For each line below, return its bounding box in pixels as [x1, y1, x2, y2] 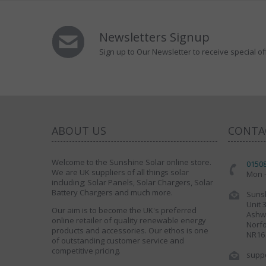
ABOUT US [52, 123, 106, 138]
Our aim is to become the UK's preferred [52, 204, 197, 216]
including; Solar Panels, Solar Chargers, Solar [52, 176, 213, 188]
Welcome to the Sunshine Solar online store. [52, 156, 211, 167]
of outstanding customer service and [52, 235, 184, 246]
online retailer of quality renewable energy [52, 214, 206, 226]
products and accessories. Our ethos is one [52, 224, 208, 236]
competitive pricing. [52, 245, 121, 256]
